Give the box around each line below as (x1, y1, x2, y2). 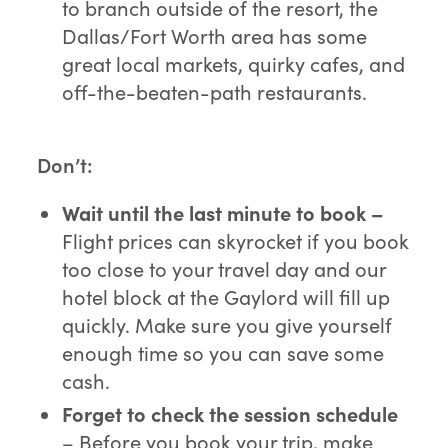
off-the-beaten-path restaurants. (62, 77, 368, 105)
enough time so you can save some (62, 338, 385, 366)
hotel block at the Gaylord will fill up (62, 282, 391, 310)
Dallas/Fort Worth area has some (62, 21, 368, 49)
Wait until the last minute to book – (62, 198, 385, 226)
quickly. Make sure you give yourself (62, 310, 393, 338)
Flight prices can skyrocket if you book (62, 226, 410, 254)
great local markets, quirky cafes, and (62, 49, 406, 77)
